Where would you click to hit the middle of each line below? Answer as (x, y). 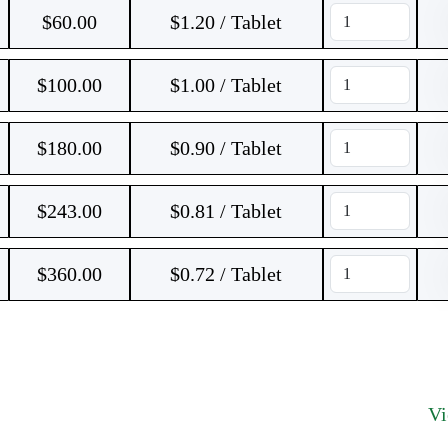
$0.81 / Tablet (226, 211)
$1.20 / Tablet (226, 22)
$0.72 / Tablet (226, 274)
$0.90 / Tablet (226, 148)
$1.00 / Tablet (226, 85)
